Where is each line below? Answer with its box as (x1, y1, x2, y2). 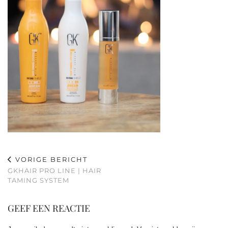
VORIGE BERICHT (13, 155, 88, 164)
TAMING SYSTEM (8, 176, 69, 185)
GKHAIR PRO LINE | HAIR (8, 166, 101, 175)
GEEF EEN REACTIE (8, 202, 90, 215)
